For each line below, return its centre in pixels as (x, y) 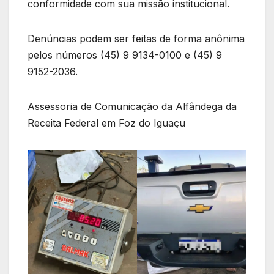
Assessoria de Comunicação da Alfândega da (132, 107)
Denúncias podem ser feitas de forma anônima (136, 39)
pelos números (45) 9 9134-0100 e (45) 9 (125, 55)
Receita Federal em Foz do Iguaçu (106, 123)
